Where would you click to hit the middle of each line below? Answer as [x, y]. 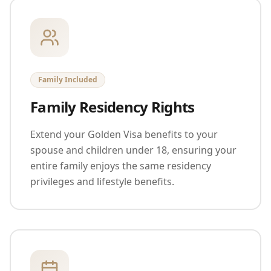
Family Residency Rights [113, 106]
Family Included [68, 79]
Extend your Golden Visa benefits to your [124, 134]
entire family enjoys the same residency [121, 165]
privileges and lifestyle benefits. [102, 181]
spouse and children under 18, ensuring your [133, 150]
